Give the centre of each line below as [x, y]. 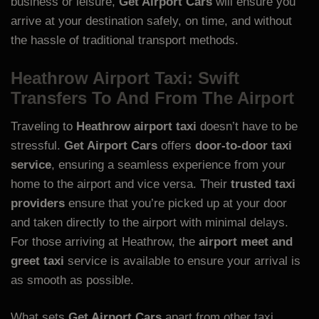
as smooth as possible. [72, 280]
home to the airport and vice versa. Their [121, 184]
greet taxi [37, 261]
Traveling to [43, 126]
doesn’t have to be [247, 126]
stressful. [37, 145]
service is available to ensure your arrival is [182, 261]
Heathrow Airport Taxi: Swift [125, 78]
